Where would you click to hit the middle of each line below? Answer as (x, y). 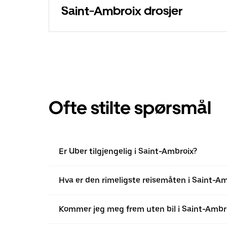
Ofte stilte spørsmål (130, 108)
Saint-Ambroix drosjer (122, 11)
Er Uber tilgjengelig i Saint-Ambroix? (128, 152)
